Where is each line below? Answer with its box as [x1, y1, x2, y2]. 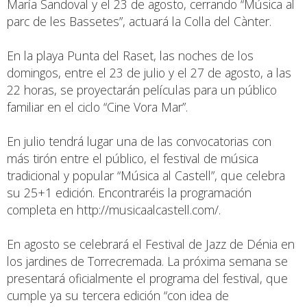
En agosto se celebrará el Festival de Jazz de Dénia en [7, 236, 295, 253]
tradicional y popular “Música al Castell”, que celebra [7, 167, 285, 184]
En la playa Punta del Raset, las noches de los [7, 47, 254, 64]
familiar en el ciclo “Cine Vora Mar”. [7, 99, 188, 116]
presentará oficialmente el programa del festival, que [7, 270, 288, 287]
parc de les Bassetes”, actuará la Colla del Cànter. [7, 13, 271, 30]
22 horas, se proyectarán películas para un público [7, 82, 277, 99]
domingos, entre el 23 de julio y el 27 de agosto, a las [7, 64, 291, 82]
